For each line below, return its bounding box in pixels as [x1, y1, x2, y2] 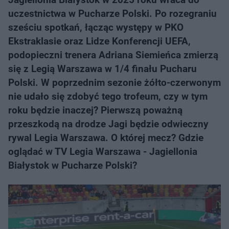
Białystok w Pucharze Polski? [8, 159, 137, 171]
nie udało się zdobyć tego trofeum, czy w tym [8, 90, 208, 102]
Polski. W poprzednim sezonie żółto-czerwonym [8, 77, 221, 88]
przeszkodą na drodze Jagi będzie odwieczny [8, 118, 209, 130]
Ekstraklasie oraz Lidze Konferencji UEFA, [8, 35, 191, 47]
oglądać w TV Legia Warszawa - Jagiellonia [8, 146, 197, 157]
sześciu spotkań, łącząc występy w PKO [8, 21, 184, 33]
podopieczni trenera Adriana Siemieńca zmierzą [8, 49, 218, 61]
